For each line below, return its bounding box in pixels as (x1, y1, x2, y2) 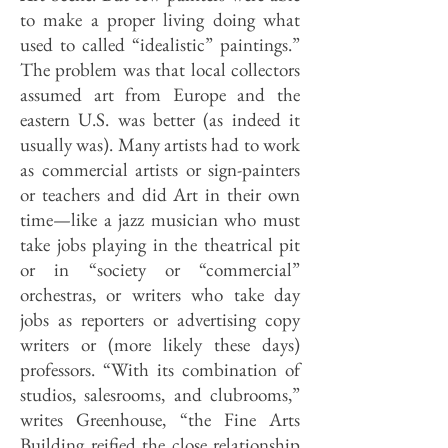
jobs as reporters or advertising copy (20, 307, 300, 332)
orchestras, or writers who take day (20, 282, 300, 307)
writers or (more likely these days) (20, 332, 300, 357)
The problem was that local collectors (20, 57, 300, 82)
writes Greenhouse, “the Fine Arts (20, 407, 300, 432)
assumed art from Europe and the (20, 82, 300, 107)
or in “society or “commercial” (20, 257, 300, 282)
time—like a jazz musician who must (20, 207, 300, 232)
